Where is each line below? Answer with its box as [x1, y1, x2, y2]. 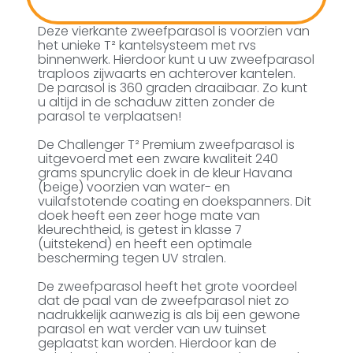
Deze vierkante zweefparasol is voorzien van [38, 21, 310, 40]
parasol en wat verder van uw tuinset [38, 319, 267, 338]
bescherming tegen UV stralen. [38, 248, 227, 267]
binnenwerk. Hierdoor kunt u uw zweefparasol [38, 50, 315, 69]
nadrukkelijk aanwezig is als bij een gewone [38, 305, 301, 324]
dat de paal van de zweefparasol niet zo [38, 291, 290, 310]
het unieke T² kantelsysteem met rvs [38, 35, 257, 54]
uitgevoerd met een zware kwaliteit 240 [38, 149, 279, 168]
